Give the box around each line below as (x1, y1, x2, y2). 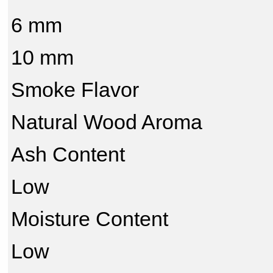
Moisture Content (11, 207, 168, 230)
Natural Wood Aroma (11, 110, 202, 133)
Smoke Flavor (11, 78, 139, 101)
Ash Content (11, 143, 125, 166)
